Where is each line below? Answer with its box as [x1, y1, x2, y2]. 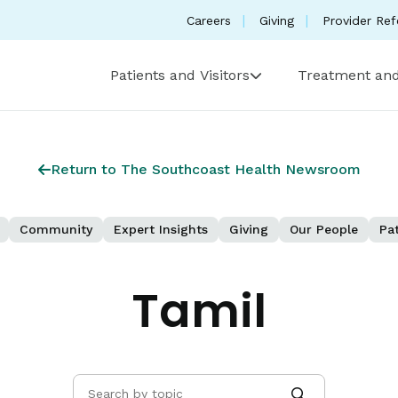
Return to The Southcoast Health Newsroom [50, 161, 361, 178]
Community [20, 222, 92, 236]
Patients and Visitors [110, 67, 250, 84]
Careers [187, 12, 231, 28]
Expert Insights [114, 222, 208, 236]
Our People [290, 222, 358, 236]
